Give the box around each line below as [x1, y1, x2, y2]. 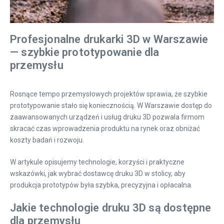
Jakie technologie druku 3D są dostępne [10, 201, 211, 214]
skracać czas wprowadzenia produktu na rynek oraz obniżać [10, 124, 200, 132]
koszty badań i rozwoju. [10, 136, 84, 144]
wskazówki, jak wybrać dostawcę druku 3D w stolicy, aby [10, 169, 185, 177]
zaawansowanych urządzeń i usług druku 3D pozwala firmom [10, 113, 204, 121]
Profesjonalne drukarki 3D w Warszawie [10, 33, 208, 45]
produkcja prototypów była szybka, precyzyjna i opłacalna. [10, 181, 192, 189]
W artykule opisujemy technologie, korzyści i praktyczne [10, 158, 184, 166]
